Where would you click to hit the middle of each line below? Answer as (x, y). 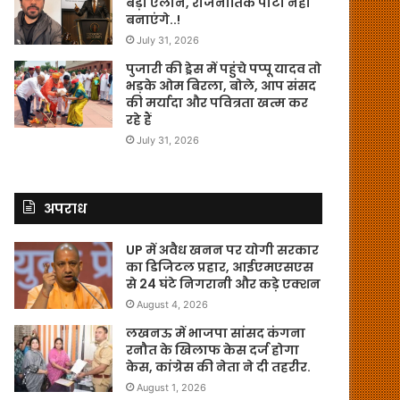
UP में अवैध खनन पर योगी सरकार (223, 250)
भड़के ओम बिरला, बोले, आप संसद (221, 85)
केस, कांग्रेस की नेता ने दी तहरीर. (219, 367)
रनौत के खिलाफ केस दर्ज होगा (213, 350)
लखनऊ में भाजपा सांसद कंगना (216, 333)
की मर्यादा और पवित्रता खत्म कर (217, 102)
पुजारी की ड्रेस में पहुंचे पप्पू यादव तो (224, 68)
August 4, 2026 (173, 304)
